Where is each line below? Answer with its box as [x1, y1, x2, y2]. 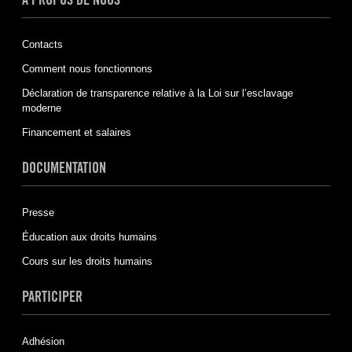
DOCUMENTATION [21, 158, 106, 176]
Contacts [21, 38, 63, 50]
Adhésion [21, 335, 64, 347]
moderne [21, 101, 61, 114]
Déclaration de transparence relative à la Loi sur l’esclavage [21, 86, 293, 99]
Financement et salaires [21, 126, 131, 138]
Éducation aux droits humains [21, 230, 157, 243]
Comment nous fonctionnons [21, 62, 152, 75]
